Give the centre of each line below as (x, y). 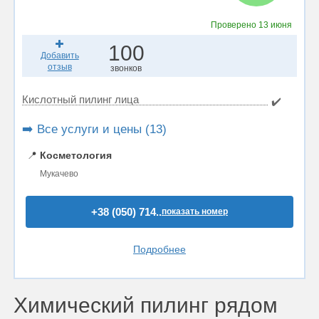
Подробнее (159, 249)
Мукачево (59, 174)
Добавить (59, 56)
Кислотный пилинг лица (80, 99)
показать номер (195, 211)
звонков (126, 68)
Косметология (76, 155)
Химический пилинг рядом (146, 305)
